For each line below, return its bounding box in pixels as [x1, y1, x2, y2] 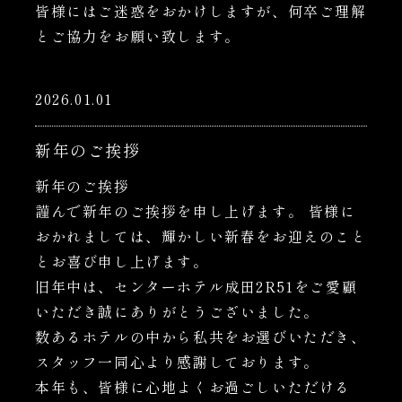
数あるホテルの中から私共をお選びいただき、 [35, 326, 367, 347]
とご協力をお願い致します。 [35, 25, 240, 47]
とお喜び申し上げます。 [35, 250, 209, 272]
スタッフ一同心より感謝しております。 [35, 351, 319, 372]
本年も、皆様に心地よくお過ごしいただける [35, 376, 351, 398]
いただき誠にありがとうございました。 [35, 301, 319, 322]
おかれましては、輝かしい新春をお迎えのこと [35, 225, 367, 247]
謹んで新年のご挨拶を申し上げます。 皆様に [35, 200, 356, 222]
